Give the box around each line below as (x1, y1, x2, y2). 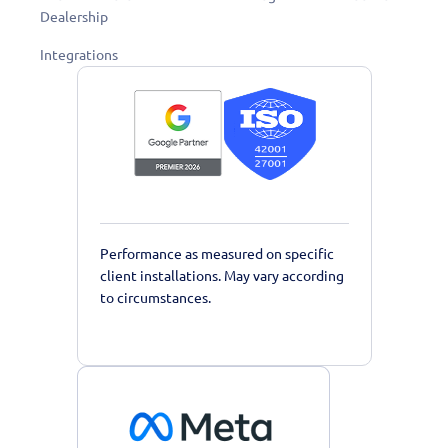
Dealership (40, 8, 108, 25)
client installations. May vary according (99, 267, 344, 284)
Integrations (40, 46, 118, 63)
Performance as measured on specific (99, 245, 334, 262)
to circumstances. (99, 289, 211, 306)
